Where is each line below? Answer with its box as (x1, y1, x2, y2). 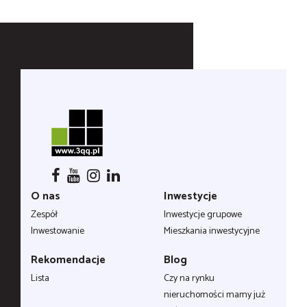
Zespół (31, 207, 58, 223)
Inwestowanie (31, 223, 84, 239)
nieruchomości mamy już (164, 287, 265, 303)
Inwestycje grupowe (164, 207, 242, 223)
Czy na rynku (164, 271, 214, 286)
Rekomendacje (31, 251, 106, 269)
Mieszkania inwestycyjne (164, 223, 260, 239)
